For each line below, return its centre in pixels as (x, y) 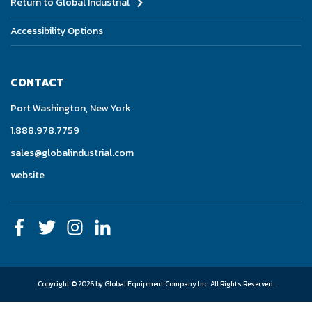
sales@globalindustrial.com (72, 153)
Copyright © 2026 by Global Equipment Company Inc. (123, 283)
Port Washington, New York (71, 108)
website (28, 175)
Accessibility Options (57, 31)
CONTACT (37, 82)
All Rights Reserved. (242, 283)
